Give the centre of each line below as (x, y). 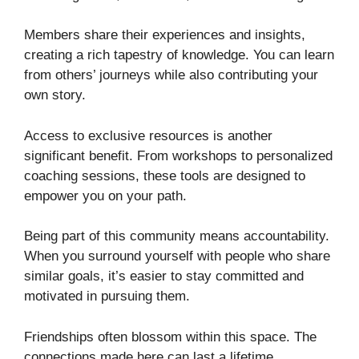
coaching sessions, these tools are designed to (165, 175)
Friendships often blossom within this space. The (170, 337)
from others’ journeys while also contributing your (171, 75)
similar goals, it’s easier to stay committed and (164, 276)
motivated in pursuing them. (107, 296)
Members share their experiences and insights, (165, 35)
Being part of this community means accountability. (177, 236)
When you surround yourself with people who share (177, 256)
